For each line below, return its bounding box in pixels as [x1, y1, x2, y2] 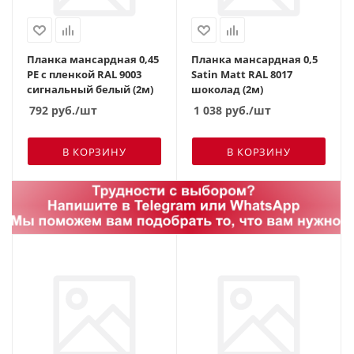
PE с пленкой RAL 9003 [27, 67, 141, 81]
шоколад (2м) [191, 82, 263, 96]
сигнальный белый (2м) [27, 82, 153, 96]
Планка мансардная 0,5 [191, 52, 318, 66]
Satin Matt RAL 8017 [191, 67, 292, 81]
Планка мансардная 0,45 [27, 52, 159, 66]
